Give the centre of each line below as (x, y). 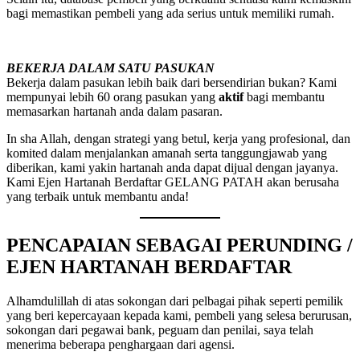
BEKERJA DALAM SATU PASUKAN (110, 68)
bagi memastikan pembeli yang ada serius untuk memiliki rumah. (170, 14)
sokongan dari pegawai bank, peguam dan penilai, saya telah (160, 329)
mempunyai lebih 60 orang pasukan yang (112, 97)
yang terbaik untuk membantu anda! (98, 197)
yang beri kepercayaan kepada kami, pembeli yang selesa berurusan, (179, 315)
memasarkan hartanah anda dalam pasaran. (115, 112)
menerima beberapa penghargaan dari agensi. (121, 344)
